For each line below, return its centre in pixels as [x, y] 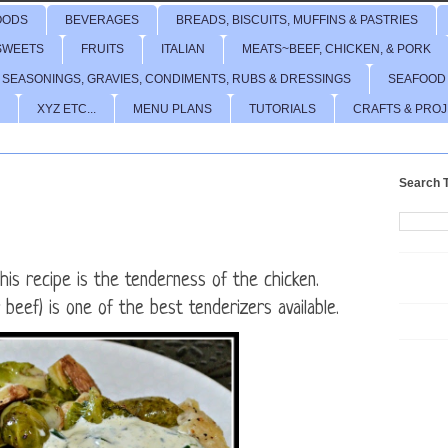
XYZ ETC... [66, 108]
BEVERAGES [102, 19]
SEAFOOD [417, 78]
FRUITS [102, 49]
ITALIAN [183, 49]
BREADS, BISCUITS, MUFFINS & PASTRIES [297, 19]
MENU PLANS [172, 108]
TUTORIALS [282, 108]
